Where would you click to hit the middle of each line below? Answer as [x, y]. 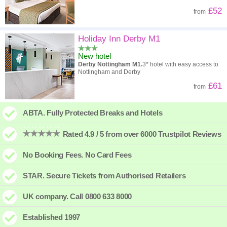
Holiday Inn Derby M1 [119, 39]
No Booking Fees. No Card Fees [77, 155]
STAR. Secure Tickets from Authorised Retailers [104, 176]
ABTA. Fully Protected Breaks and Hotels [93, 113]
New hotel [94, 56]
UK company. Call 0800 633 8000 [77, 196]
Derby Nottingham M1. [110, 64]
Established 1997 [52, 217]
